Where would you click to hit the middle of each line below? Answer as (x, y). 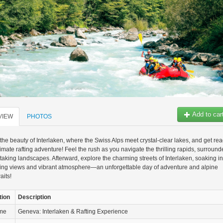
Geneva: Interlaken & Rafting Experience (73, 211)
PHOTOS (39, 116)
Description (34, 197)
